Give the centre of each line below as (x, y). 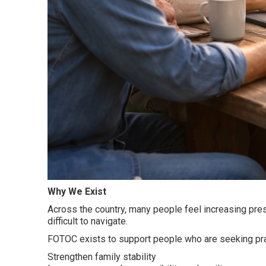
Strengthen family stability (102, 257)
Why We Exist (77, 192)
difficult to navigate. (88, 221)
